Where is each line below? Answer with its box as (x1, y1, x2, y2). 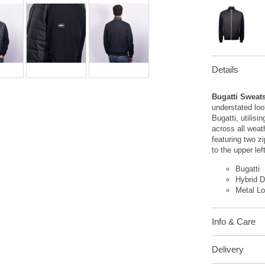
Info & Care (212, 216, 256, 227)
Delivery (212, 244, 244, 255)
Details (212, 64, 239, 75)
